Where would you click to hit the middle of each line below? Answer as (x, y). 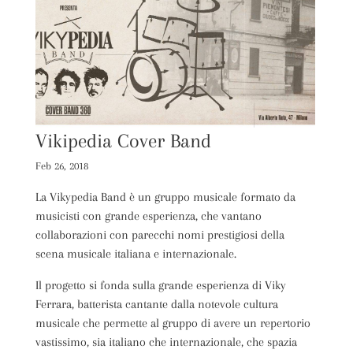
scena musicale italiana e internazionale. (136, 253)
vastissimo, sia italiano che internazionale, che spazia (166, 342)
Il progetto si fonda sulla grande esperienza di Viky (160, 285)
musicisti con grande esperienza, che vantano (148, 216)
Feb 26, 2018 (61, 165)
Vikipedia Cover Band (123, 140)
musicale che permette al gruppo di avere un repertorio (173, 323)
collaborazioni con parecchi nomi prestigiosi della (160, 234)
